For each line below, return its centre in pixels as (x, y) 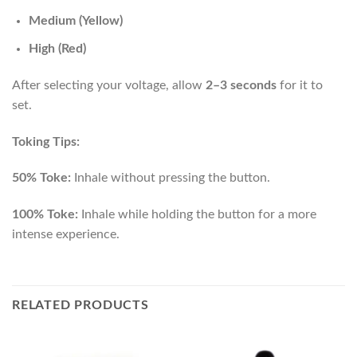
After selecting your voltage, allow (109, 85)
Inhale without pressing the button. (171, 178)
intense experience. (66, 235)
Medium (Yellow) (75, 21)
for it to (300, 85)
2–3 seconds (241, 85)
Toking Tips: (46, 141)
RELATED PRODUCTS (80, 306)
